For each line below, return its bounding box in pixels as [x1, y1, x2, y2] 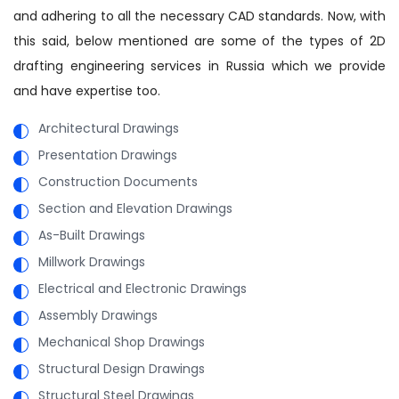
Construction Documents [38, 172, 198, 191]
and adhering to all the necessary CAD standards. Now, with [13, 6, 386, 25]
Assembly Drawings [38, 305, 158, 324]
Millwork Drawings [38, 252, 145, 271]
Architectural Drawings [38, 118, 179, 137]
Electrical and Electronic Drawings [38, 279, 247, 297]
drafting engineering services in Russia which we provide [13, 56, 386, 75]
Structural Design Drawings [38, 359, 205, 378]
